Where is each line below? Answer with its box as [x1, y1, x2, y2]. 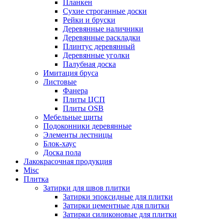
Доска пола [43, 148, 81, 157]
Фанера [63, 86, 88, 95]
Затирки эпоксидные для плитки [63, 192, 173, 201]
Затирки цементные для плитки [63, 201, 169, 210]
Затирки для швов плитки [43, 184, 130, 192]
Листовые [43, 78, 77, 86]
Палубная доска [63, 60, 116, 68]
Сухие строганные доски [63, 7, 147, 15]
